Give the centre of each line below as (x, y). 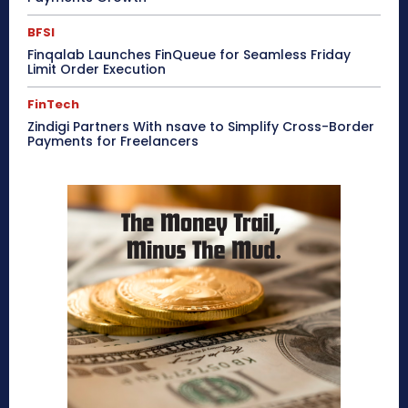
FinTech (53, 105)
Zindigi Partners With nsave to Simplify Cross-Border (201, 127)
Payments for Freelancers (113, 142)
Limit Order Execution (97, 70)
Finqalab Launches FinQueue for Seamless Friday (189, 55)
